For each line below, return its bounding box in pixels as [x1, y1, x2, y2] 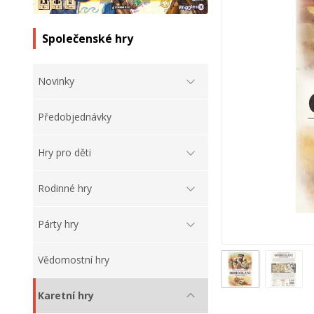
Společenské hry [42, 31, 133, 47]
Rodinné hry [38, 182, 92, 196]
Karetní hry [38, 289, 94, 303]
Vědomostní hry [38, 253, 109, 267]
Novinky [38, 74, 74, 88]
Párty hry [38, 217, 78, 231]
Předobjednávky [38, 110, 111, 124]
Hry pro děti [38, 146, 91, 160]
